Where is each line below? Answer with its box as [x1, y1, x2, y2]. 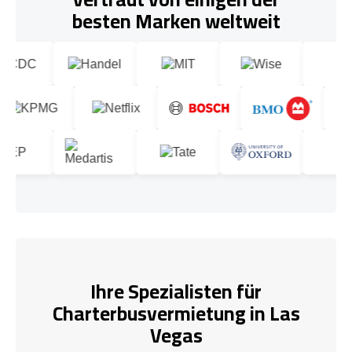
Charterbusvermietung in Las [52, 295, 300, 332]
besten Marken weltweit [71, 2, 280, 39]
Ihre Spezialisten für [90, 273, 262, 310]
